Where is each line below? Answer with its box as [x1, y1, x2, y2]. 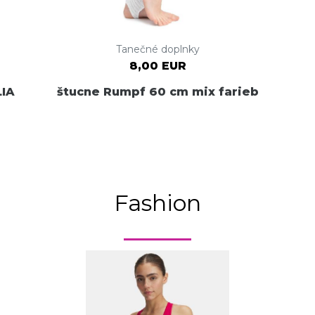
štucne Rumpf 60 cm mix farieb [56, 84, 259, 98]
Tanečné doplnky [115, 43, 200, 56]
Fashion [114, 189, 201, 217]
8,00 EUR [129, 59, 186, 73]
